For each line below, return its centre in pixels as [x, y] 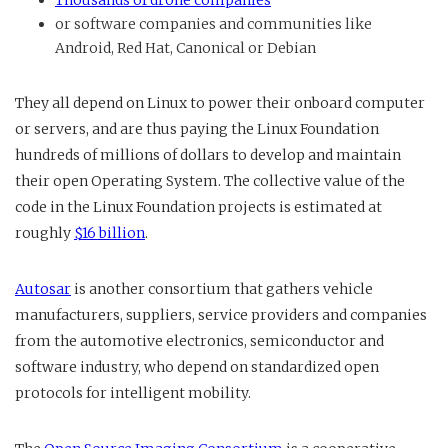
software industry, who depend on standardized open [197, 366]
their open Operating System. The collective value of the [210, 180]
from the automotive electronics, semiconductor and [199, 340]
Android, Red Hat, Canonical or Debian [185, 47]
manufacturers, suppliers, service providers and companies [221, 314]
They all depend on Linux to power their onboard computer [220, 102]
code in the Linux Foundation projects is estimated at [198, 206]
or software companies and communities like [213, 23]
